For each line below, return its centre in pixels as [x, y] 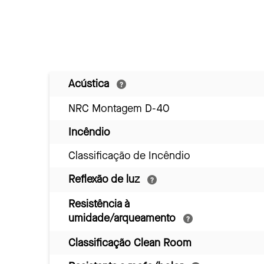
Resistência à [99, 204]
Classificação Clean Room [130, 242]
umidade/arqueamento [123, 218]
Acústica [90, 83]
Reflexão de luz [105, 179]
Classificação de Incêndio [129, 155]
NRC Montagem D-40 [119, 108]
